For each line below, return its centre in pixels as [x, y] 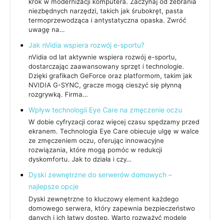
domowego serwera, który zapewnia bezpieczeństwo [112, 208]
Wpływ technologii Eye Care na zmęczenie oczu [105, 110]
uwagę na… [47, 29]
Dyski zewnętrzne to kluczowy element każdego [104, 199]
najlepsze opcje [54, 187]
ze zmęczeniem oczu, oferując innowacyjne [96, 141]
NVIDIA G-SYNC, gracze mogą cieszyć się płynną [105, 85]
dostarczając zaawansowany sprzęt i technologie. [106, 67]
